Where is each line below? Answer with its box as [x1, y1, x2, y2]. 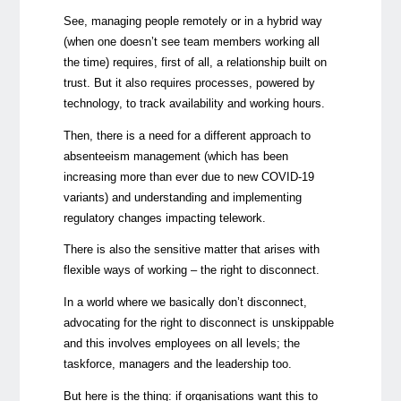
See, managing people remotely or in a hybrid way [63, 13, 322, 28]
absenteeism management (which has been [63, 149, 288, 163]
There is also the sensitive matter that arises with [63, 243, 320, 257]
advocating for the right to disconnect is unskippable [63, 316, 334, 330]
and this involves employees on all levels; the [63, 337, 300, 351]
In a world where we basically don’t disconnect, [63, 295, 307, 310]
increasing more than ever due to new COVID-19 [63, 169, 314, 183]
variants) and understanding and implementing [63, 190, 302, 204]
